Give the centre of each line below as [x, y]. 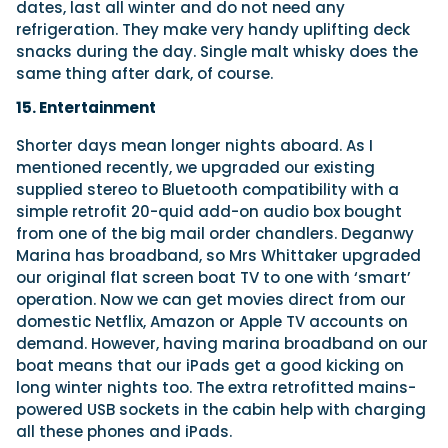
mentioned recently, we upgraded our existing [195, 168]
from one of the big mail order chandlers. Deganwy [215, 234]
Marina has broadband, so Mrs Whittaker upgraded [218, 256]
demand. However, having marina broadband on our [222, 344]
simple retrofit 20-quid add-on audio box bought [209, 212]
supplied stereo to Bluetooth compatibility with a [207, 190]
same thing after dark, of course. [144, 74]
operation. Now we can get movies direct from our [211, 300]
